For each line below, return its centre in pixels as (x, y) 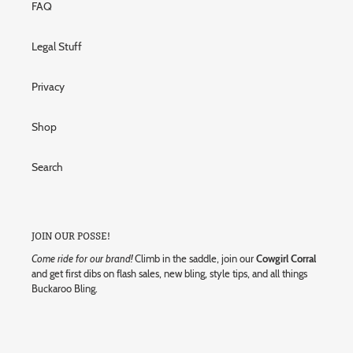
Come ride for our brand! (82, 259)
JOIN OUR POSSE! (71, 236)
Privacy (48, 86)
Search (47, 167)
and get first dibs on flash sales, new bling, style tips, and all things (169, 274)
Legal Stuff (57, 46)
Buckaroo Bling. (65, 289)
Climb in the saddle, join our (194, 259)
